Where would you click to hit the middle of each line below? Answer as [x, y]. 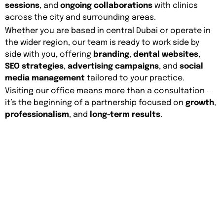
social [191, 66]
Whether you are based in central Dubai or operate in [108, 31]
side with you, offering [49, 54]
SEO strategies [34, 66]
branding [111, 54]
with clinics [175, 6]
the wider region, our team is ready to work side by [102, 42]
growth [200, 103]
